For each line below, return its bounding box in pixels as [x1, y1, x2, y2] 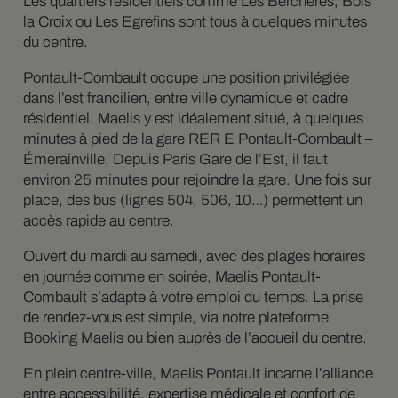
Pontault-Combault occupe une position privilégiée [22, 68, 349, 86]
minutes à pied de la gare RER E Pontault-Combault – [22, 130, 373, 147]
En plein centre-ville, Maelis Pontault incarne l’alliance [22, 364, 373, 382]
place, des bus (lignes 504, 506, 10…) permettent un [22, 191, 362, 209]
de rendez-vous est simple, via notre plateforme [22, 308, 329, 326]
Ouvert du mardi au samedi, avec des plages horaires [22, 247, 365, 265]
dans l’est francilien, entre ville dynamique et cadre [22, 89, 348, 107]
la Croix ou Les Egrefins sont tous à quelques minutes [22, 12, 367, 30]
